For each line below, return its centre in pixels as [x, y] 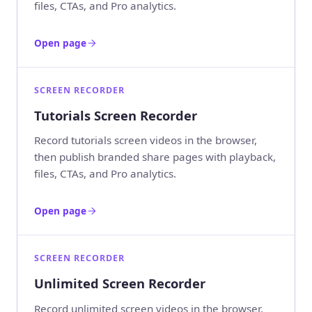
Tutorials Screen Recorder [116, 115]
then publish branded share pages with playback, [155, 157]
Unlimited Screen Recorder [120, 283]
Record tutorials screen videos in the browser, [146, 140]
